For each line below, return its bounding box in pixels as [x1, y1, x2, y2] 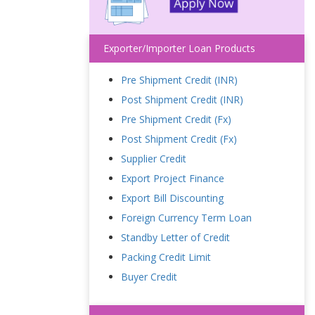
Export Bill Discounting [121, 191, 224, 205]
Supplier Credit [121, 152, 186, 165]
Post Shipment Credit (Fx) [121, 132, 237, 146]
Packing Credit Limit [121, 250, 211, 264]
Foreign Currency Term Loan [121, 211, 252, 224]
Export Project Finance [121, 172, 224, 185]
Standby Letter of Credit [121, 231, 230, 244]
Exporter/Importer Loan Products [103, 41, 255, 55]
